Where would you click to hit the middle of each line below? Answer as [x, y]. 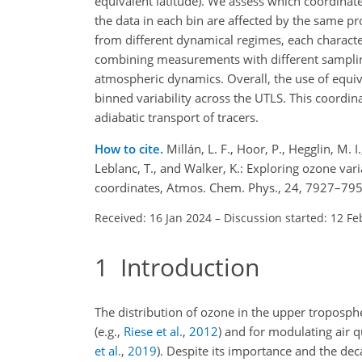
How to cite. [130, 148]
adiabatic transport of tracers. [177, 117]
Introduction [184, 267]
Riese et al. [153, 331]
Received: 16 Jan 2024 [153, 217]
